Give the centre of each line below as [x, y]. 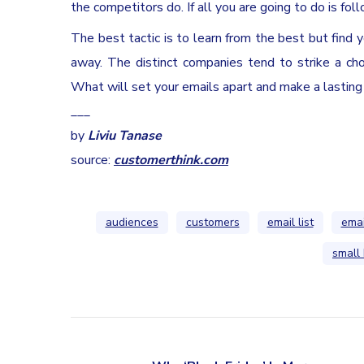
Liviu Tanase [125, 135]
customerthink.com [171, 160]
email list [290, 222]
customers [212, 222]
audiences [132, 222]
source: [92, 160]
